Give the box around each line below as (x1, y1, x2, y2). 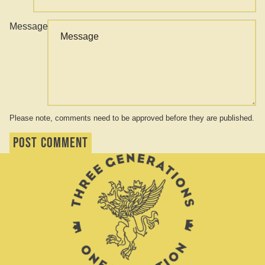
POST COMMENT (13, 134, 89, 151)
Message (9, 21, 48, 32)
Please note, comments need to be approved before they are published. (9, 114, 254, 123)
